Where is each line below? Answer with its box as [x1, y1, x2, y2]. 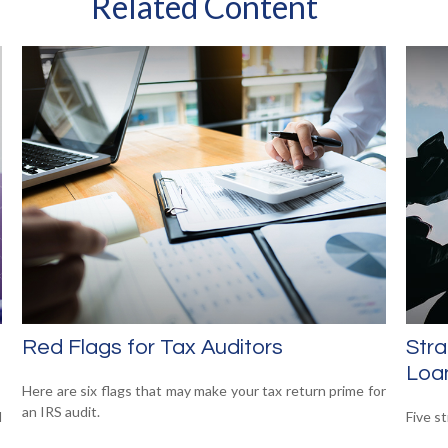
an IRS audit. [22, 402, 101, 420]
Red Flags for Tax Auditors [22, 336, 284, 360]
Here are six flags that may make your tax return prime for [22, 381, 386, 399]
